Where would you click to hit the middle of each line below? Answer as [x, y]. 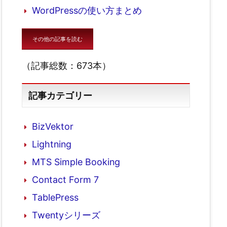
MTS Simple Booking [76, 162]
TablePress [55, 198]
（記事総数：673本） [66, 65]
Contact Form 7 [65, 180]
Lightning [52, 144]
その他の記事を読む [58, 39]
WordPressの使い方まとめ [87, 10]
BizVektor [53, 127]
